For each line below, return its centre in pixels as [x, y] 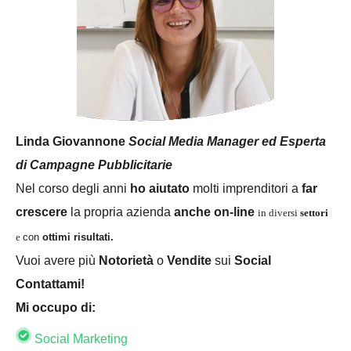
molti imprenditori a [244, 188]
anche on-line [216, 212]
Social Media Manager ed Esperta [227, 141]
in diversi [279, 212]
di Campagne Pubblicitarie [94, 165]
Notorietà [126, 260]
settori [314, 212]
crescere [42, 212]
